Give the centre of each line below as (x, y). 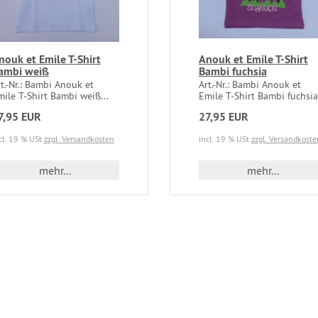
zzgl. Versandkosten (79, 139)
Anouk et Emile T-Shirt (253, 60)
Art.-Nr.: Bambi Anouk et (250, 85)
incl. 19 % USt (225, 139)
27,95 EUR (223, 117)
